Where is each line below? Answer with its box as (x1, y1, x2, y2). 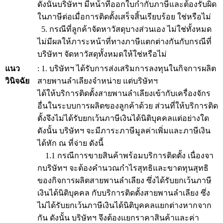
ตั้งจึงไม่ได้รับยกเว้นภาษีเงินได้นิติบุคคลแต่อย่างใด (37, 114, 209, 122)
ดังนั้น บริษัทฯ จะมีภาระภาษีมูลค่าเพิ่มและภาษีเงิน (37, 126, 211, 135)
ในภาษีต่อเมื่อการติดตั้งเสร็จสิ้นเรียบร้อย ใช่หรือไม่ (37, 12, 211, 21)
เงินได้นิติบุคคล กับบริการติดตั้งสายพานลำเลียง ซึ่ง (37, 189, 210, 197)
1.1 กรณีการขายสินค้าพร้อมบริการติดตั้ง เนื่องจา (37, 151, 214, 160)
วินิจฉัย (5, 77, 29, 85)
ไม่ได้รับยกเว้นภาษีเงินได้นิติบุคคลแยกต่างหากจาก (37, 201, 212, 210)
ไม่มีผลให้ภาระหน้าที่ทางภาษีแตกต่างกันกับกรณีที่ (37, 37, 212, 46)
